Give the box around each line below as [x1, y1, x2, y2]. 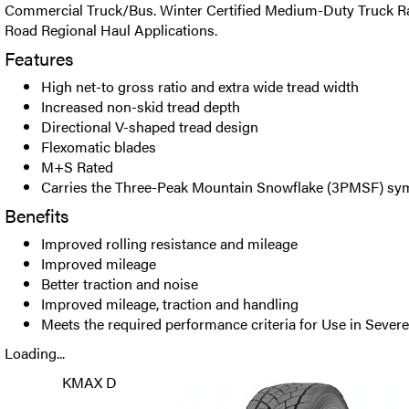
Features [5, 45, 73, 71]
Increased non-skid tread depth [41, 96, 240, 117]
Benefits [5, 202, 68, 228]
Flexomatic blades [41, 136, 156, 157]
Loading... [5, 342, 65, 363]
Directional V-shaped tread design [41, 116, 258, 137]
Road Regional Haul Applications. [5, 19, 217, 40]
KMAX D [62, 372, 117, 393]
